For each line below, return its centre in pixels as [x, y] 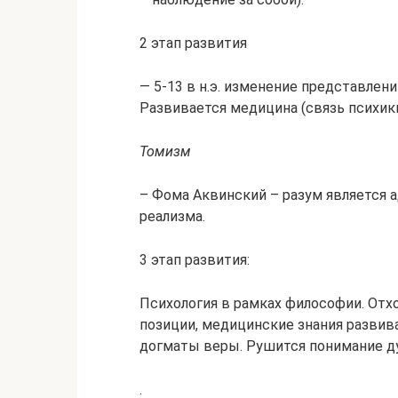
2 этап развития [193, 43]
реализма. [172, 216]
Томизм [165, 151]
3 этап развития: [195, 260]
